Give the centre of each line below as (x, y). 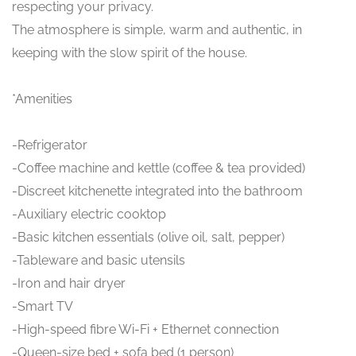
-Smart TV (43, 307)
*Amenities (42, 99)
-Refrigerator (50, 145)
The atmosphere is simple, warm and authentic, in (157, 30)
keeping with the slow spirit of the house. (130, 53)
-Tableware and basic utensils (99, 261)
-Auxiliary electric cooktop (89, 215)
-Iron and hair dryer (69, 284)
